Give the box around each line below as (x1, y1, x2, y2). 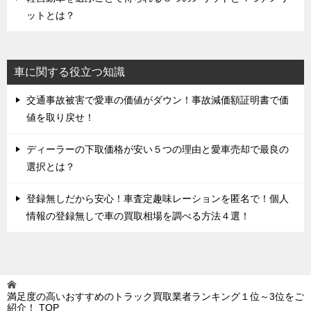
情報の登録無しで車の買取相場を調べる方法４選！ (26, 210, 250, 222)
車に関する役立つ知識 (14, 66, 125, 78)
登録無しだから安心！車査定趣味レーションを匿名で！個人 (26, 193, 289, 205)
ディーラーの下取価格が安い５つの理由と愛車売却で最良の (26, 144, 289, 155)
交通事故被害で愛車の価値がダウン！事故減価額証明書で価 (26, 94, 289, 106)
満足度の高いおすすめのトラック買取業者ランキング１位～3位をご (7, 291, 304, 303)
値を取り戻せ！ (26, 112, 94, 124)
